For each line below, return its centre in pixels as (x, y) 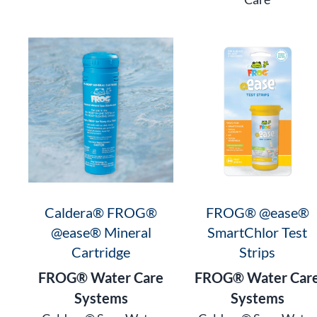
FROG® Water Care (101, 277)
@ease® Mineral (101, 232)
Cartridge (101, 252)
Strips (258, 252)
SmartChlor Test (258, 232)
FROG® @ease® (257, 212)
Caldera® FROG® (101, 212)
